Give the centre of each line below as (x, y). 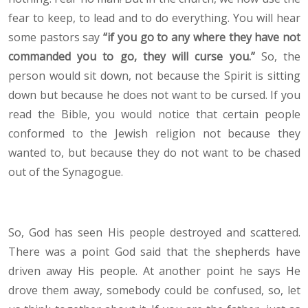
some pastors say (56, 37)
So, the (278, 57)
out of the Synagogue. (66, 172)
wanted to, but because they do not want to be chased (154, 153)
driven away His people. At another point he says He (154, 271)
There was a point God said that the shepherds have (154, 252)
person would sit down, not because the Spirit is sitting (154, 76)
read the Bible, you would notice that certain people (154, 114)
